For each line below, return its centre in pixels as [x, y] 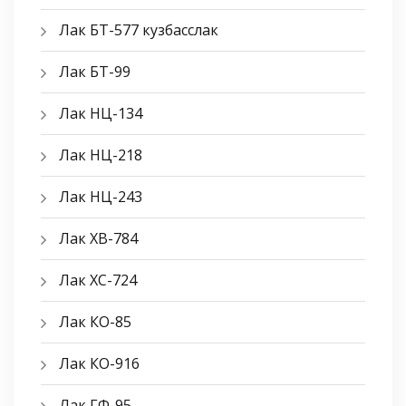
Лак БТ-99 [95, 71]
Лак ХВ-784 [98, 238]
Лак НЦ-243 [101, 196]
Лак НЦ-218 [101, 155]
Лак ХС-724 [98, 280]
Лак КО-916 [99, 363]
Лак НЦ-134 [101, 113]
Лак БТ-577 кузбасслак [139, 29]
